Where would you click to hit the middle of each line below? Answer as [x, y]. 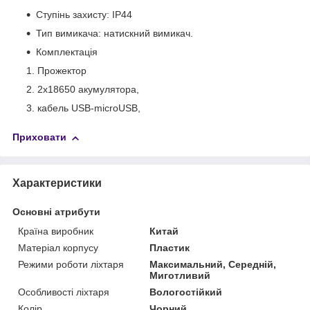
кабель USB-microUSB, [89, 108]
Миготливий [180, 275]
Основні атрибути [56, 211]
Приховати [39, 137]
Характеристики [57, 183]
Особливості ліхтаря [64, 292]
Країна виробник [56, 231]
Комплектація [68, 52]
